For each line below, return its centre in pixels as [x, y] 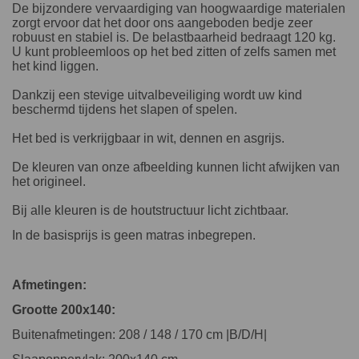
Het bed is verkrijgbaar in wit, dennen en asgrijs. [148, 138]
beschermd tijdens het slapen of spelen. [125, 109]
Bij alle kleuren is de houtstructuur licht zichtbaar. [150, 210]
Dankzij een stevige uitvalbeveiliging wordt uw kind [157, 95]
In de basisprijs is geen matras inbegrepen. [134, 235]
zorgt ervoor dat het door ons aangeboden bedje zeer [162, 22]
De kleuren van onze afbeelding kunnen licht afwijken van [176, 167]
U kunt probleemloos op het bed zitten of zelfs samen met [174, 51]
